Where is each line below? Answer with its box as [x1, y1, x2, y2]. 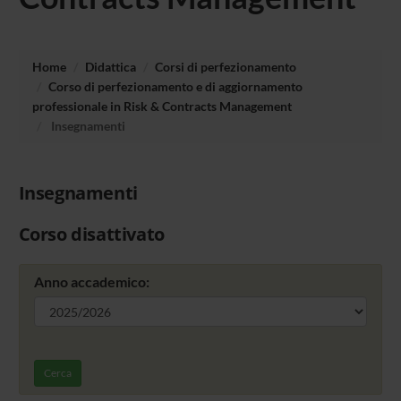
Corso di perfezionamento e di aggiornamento [47, 78, 303, 94]
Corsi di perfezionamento [154, 58, 296, 74]
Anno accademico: [33, 273, 149, 291]
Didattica [84, 58, 136, 74]
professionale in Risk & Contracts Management [31, 98, 292, 114]
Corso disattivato [18, 222, 165, 247]
